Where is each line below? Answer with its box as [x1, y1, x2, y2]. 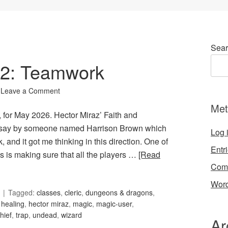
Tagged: [8, 187, 37, 198]
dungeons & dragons [85, 187, 153, 198]
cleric [65, 187, 81, 198]
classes [37, 187, 61, 198]
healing [1, 198, 24, 209]
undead [33, 210, 57, 220]
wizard [61, 210, 82, 220]
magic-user [96, 198, 132, 209]
